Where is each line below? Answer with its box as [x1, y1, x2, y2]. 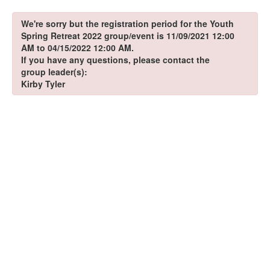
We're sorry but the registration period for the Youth [21, 17, 234, 30]
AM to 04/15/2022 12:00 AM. [21, 42, 134, 54]
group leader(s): [21, 66, 87, 78]
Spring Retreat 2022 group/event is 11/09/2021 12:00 [21, 30, 234, 42]
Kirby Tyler [21, 78, 65, 90]
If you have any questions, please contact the [21, 54, 210, 66]
